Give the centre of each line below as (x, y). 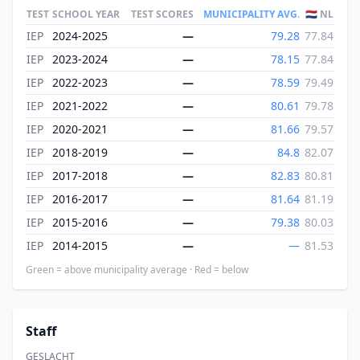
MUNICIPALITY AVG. (252, 14)
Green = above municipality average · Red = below (137, 270)
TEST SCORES (162, 14)
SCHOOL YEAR (86, 14)
